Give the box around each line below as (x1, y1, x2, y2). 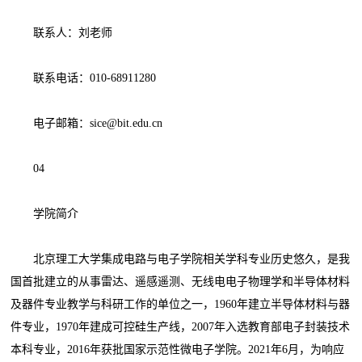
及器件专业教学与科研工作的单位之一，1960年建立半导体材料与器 (11, 298, 351, 311)
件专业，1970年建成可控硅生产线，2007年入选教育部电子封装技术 (11, 321, 351, 334)
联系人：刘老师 (11, 27, 113, 40)
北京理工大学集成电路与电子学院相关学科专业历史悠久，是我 (11, 253, 351, 266)
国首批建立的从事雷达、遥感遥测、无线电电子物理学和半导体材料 (11, 276, 351, 288)
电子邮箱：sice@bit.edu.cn (11, 117, 163, 130)
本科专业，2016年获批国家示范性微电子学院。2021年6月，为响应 (11, 343, 345, 356)
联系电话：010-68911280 (11, 72, 157, 85)
